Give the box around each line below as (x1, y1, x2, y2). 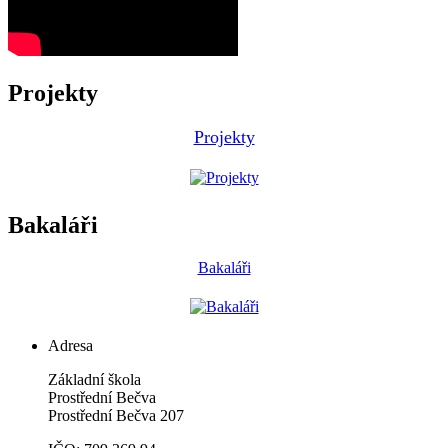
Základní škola (48, 370, 141, 388)
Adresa (48, 336, 93, 354)
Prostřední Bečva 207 (48, 406, 184, 424)
